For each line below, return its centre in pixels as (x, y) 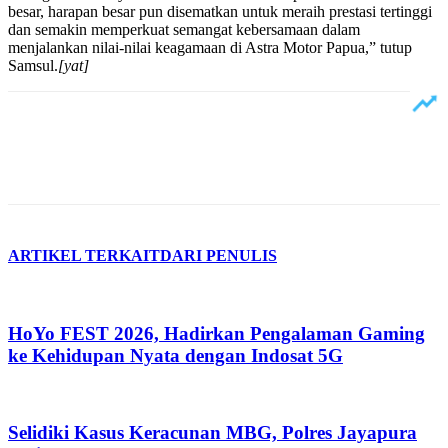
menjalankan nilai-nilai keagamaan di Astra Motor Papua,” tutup (210, 47)
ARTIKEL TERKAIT (84, 255)
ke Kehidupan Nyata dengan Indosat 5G (175, 355)
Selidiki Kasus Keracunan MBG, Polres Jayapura (212, 433)
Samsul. (33, 65)
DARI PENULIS (218, 255)
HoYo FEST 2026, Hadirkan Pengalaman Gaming (216, 333)
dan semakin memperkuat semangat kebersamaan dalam (184, 29)
